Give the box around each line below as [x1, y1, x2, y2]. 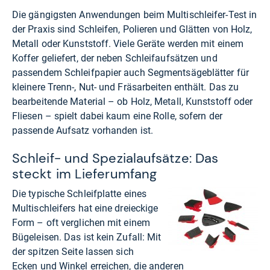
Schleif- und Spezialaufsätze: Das [12, 149, 219, 168]
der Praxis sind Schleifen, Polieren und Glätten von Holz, [12, 23, 253, 35]
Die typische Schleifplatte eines [12, 188, 147, 200]
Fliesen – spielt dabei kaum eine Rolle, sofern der [12, 110, 222, 122]
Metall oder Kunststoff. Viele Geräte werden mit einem [12, 37, 244, 49]
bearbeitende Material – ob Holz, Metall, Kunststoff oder [12, 95, 253, 107]
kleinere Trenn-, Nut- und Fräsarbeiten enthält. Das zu [12, 81, 239, 93]
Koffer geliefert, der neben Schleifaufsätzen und [12, 52, 218, 64]
